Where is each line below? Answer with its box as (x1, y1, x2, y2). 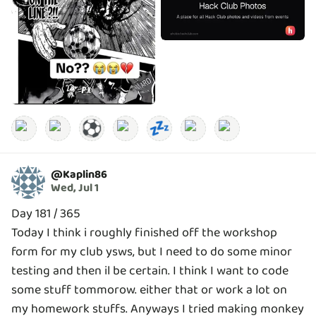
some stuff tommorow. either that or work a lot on (11, 279, 287, 300)
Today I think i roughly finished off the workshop (11, 222, 277, 243)
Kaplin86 (63, 166, 107, 184)
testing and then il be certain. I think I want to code (11, 260, 288, 281)
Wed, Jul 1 (51, 179, 99, 197)
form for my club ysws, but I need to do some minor (11, 241, 292, 262)
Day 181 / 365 (11, 203, 80, 224)
